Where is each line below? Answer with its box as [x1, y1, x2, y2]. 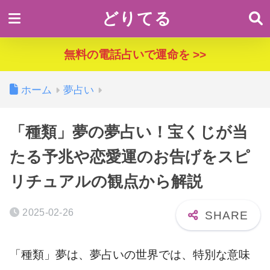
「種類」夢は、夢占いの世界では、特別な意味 [10, 248, 250, 261]
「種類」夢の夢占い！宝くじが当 [10, 124, 248, 140]
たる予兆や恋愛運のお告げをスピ [10, 148, 250, 165]
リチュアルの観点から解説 [10, 173, 202, 190]
